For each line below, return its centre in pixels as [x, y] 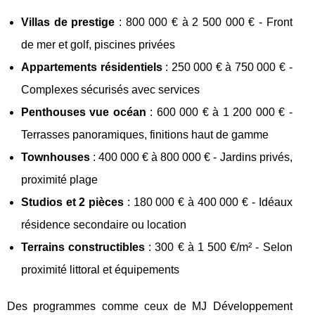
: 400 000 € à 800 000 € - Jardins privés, [191, 157]
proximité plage [59, 179]
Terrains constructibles [83, 247]
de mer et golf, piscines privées [98, 44]
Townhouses [56, 157]
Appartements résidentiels [92, 67]
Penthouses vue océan [84, 112]
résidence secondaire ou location [104, 224]
